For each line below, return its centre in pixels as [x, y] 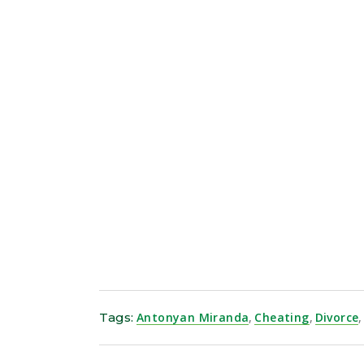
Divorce [337, 317]
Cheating [282, 317]
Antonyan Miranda [193, 317]
